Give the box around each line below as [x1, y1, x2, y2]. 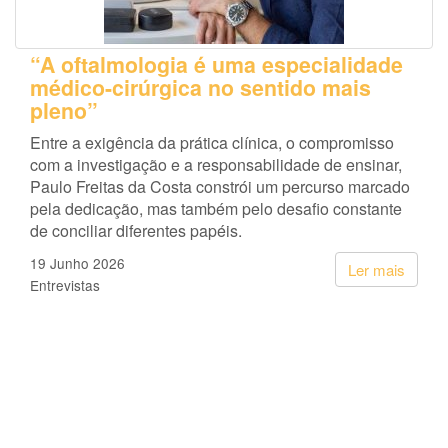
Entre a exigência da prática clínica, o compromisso [30, 131, 394, 155]
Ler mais [348, 259, 405, 281]
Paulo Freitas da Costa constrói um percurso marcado [30, 175, 410, 199]
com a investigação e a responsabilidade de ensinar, [30, 153, 402, 177]
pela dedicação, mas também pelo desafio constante [30, 197, 402, 221]
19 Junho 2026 [30, 253, 125, 274]
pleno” [30, 95, 98, 127]
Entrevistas [30, 275, 100, 296]
